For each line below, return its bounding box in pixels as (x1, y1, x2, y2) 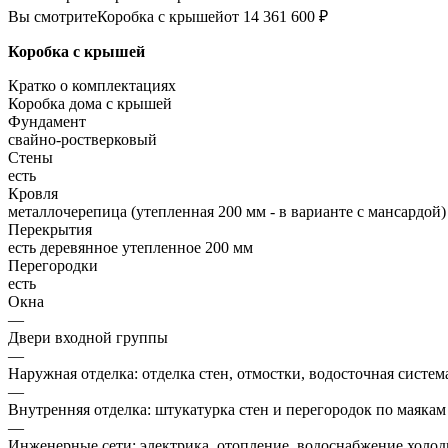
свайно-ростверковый (8, 131, 157, 149)
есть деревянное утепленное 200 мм (8, 239, 253, 257)
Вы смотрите (8, 8, 97, 26)
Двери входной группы (8, 329, 168, 347)
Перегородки (8, 257, 98, 275)
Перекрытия (8, 221, 92, 239)
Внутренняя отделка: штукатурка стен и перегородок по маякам (8, 401, 446, 419)
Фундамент (8, 113, 86, 131)
